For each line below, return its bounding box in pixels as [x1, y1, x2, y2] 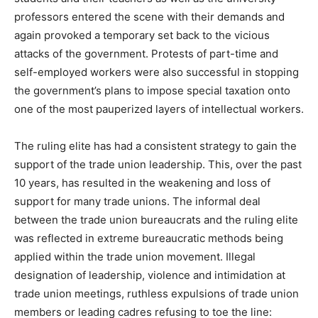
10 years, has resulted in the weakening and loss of [14, 175, 270, 190]
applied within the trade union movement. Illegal [14, 249, 256, 263]
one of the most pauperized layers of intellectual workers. [14, 102, 304, 116]
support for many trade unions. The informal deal [14, 194, 261, 208]
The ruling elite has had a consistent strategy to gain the [14, 138, 297, 153]
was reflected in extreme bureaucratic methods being [14, 231, 283, 245]
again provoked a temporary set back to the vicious [14, 28, 270, 42]
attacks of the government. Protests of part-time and [14, 46, 278, 60]
